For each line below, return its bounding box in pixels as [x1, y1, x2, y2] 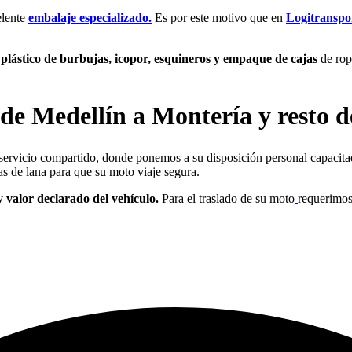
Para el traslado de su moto [159, 192, 295, 206]
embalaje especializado [28, 11, 148, 24]
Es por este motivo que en [152, 11, 286, 24]
